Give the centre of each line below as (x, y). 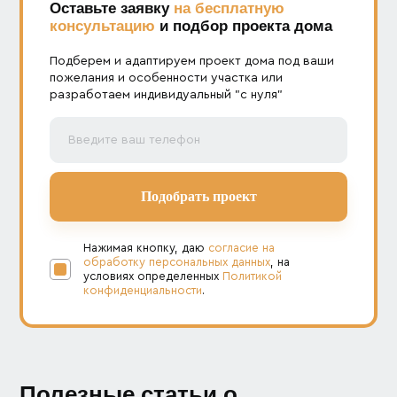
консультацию (103, 26)
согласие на (242, 247)
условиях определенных (153, 276)
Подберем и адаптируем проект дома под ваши (192, 61)
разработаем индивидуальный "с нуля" (167, 94)
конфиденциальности (143, 290)
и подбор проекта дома (244, 26)
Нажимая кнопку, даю (146, 247)
